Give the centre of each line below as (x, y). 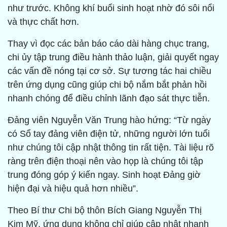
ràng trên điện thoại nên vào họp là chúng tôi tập (105, 161)
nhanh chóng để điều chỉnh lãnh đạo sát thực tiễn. (109, 99)
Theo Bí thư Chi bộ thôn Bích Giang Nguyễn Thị (105, 211)
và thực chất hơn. (43, 22)
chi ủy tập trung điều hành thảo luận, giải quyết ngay (113, 58)
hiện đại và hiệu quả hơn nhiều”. (73, 189)
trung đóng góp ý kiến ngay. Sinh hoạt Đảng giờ (104, 175)
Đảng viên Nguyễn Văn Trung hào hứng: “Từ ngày (109, 120)
